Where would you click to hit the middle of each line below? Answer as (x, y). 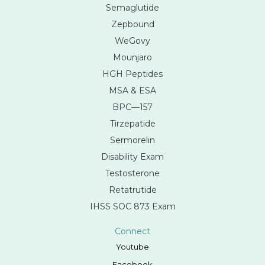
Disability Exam (132, 156)
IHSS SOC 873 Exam (132, 206)
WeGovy (132, 41)
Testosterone (132, 173)
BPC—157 (132, 107)
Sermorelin (132, 140)
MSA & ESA (132, 90)
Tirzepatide (132, 123)
